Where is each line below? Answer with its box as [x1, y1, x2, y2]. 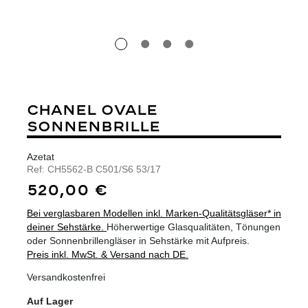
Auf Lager [27, 296, 73, 307]
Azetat [27, 151, 54, 162]
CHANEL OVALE [27, 100, 157, 120]
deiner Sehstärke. [27, 221, 107, 232]
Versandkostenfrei [27, 272, 105, 283]
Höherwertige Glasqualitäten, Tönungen [107, 221, 280, 232]
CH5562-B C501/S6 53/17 [47, 163, 161, 175]
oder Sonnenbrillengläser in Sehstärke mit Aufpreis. [27, 235, 250, 246]
